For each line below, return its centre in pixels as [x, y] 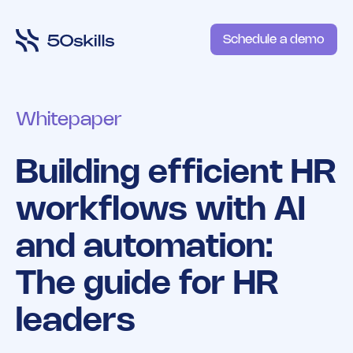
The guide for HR [147, 285]
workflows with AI [161, 211]
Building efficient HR [176, 174]
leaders [76, 322]
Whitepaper [69, 120]
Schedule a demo [274, 40]
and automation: [144, 248]
